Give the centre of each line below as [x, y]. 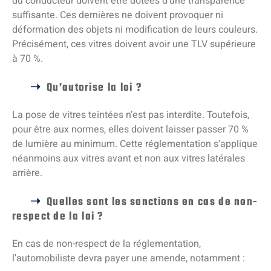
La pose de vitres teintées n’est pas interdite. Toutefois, [131, 115]
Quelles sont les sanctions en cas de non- [152, 203]
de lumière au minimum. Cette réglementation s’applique [135, 144]
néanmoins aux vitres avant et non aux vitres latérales [129, 159]
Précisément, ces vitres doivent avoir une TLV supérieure [134, 44]
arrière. [28, 173]
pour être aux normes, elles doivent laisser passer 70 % [130, 130]
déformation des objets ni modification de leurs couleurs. [135, 30]
